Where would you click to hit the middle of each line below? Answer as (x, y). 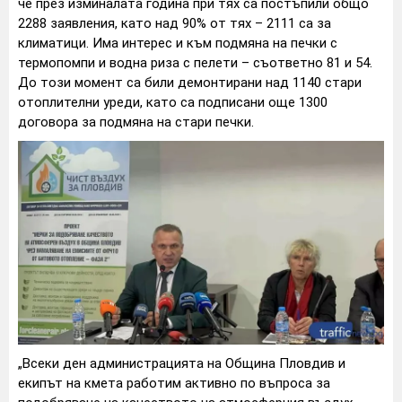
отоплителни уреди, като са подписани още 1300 (173, 102)
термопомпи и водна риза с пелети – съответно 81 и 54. (195, 62)
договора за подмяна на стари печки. (136, 122)
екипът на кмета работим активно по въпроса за (174, 383)
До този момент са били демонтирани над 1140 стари (190, 82)
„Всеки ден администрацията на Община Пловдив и (182, 363)
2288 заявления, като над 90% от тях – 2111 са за (175, 23)
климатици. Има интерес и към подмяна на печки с (178, 43)
